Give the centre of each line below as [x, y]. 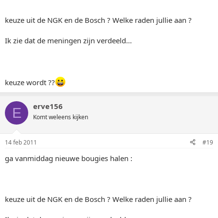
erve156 [48, 106]
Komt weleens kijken [61, 117]
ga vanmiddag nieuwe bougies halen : [69, 158]
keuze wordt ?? [30, 82]
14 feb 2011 [21, 142]
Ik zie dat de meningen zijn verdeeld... [68, 40]
